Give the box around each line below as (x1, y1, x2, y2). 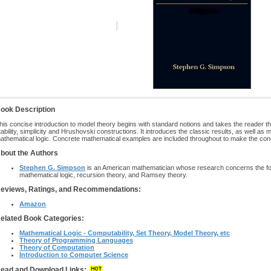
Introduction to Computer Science (19, 251, 128, 258)
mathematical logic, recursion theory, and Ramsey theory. (19, 171, 188, 178)
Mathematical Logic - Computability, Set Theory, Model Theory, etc (19, 229, 230, 237)
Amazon (19, 200, 46, 207)
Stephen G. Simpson (19, 164, 85, 171)
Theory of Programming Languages (19, 237, 133, 244)
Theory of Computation (19, 244, 94, 251)
